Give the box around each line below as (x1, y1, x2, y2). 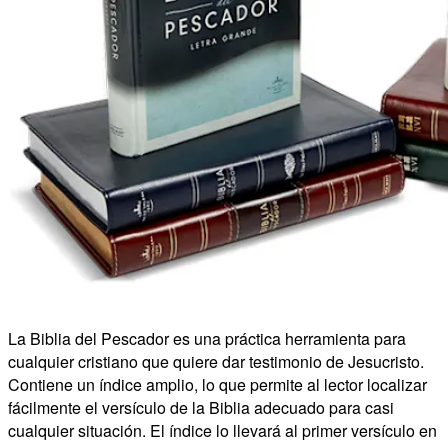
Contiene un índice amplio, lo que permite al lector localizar (8, 372, 427, 396)
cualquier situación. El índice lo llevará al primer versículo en (8, 418, 437, 442)
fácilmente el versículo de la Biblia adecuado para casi (8, 395, 394, 419)
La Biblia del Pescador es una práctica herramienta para (8, 326, 406, 350)
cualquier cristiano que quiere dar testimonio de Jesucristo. (8, 349, 424, 373)
